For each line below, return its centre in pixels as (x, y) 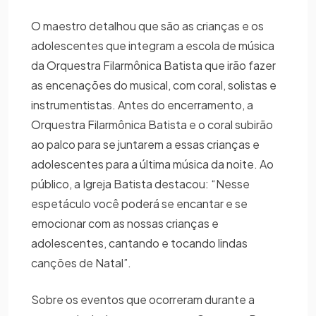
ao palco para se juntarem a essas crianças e (145, 145)
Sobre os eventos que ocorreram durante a (143, 300)
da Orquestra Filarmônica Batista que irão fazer (153, 66)
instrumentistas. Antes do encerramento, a (142, 105)
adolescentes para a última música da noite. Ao (152, 164)
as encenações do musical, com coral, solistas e (154, 85)
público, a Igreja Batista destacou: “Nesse (140, 184)
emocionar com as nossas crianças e (125, 224)
